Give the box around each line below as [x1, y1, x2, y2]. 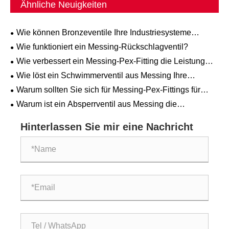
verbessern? [10, 37, 55, 47]
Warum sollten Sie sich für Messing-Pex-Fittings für [16, 85, 200, 95]
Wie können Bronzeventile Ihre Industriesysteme [16, 28, 191, 37]
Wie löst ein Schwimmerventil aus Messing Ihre [16, 71, 187, 80]
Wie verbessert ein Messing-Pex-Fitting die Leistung [16, 57, 205, 66]
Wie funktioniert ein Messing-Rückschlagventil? [16, 42, 188, 52]
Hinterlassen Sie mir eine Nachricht [20, 121, 193, 132]
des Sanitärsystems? [10, 66, 86, 75]
